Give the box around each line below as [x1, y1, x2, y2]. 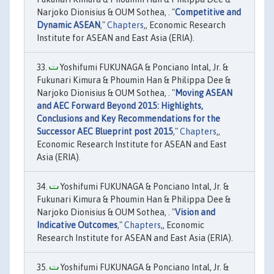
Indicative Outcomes [37, 220, 117, 231]
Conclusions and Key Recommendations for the [37, 114, 220, 124]
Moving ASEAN [175, 88, 232, 98]
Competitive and [175, 7, 241, 18]
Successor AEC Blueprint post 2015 [37, 127, 173, 137]
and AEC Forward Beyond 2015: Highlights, [37, 101, 203, 111]
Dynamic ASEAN [37, 20, 100, 31]
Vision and [175, 207, 215, 218]
